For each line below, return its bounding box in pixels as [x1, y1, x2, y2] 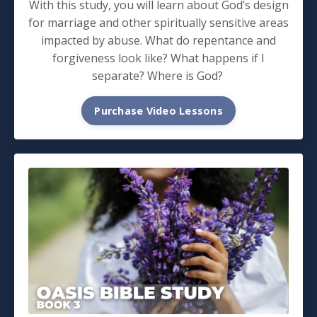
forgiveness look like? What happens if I [52, 50, 265, 66]
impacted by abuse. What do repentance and [41, 32, 276, 48]
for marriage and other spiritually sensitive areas [28, 14, 289, 30]
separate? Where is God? [91, 67, 226, 83]
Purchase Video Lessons [94, 103, 223, 117]
